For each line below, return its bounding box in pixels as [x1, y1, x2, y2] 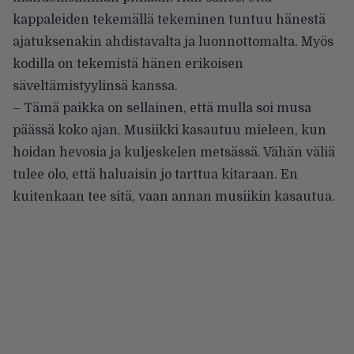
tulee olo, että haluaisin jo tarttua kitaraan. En [13, 168, 298, 183]
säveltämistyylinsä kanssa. [13, 79, 178, 94]
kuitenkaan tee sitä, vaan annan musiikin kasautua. [13, 190, 335, 205]
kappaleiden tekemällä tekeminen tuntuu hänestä [13, 13, 326, 28]
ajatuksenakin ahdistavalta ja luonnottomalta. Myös [13, 35, 333, 50]
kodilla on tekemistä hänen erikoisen [13, 57, 243, 72]
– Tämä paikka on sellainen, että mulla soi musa [13, 101, 311, 116]
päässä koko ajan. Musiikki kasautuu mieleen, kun [13, 123, 326, 138]
